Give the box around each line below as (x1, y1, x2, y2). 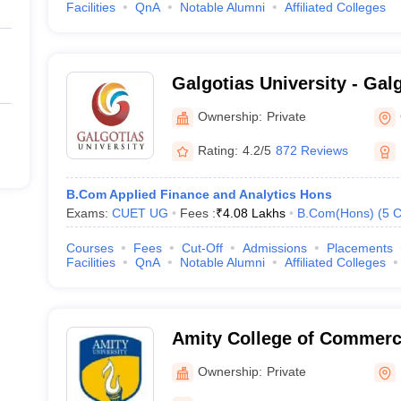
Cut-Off (181, 241, 223, 255)
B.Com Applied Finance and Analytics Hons (65, 187, 332, 201)
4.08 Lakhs (222, 206, 286, 220)
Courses (65, 241, 114, 255)
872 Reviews (275, 142, 348, 158)
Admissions (242, 241, 307, 255)
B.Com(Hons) (296, 206, 374, 220)
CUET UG (111, 206, 168, 220)
